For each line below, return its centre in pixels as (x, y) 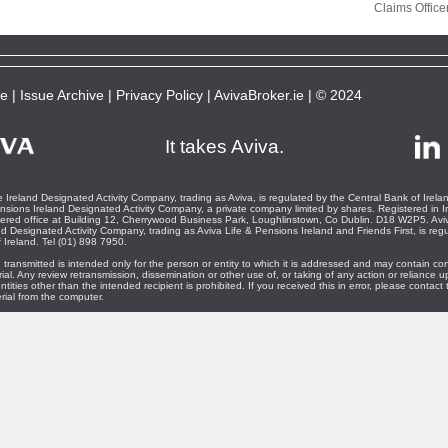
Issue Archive (62, 95)
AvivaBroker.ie (259, 95)
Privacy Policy (159, 95)
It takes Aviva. (224, 146)
